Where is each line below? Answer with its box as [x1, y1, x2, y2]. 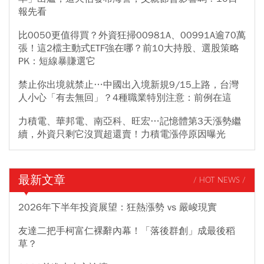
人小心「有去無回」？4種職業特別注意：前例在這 [18, 92, 232, 104]
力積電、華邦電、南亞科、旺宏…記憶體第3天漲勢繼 [18, 115, 241, 128]
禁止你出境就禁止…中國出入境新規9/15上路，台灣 [18, 79, 239, 91]
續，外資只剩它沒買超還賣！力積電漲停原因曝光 [18, 128, 226, 141]
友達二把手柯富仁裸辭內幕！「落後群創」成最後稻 [18, 225, 235, 237]
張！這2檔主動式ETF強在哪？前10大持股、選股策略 [18, 42, 239, 55]
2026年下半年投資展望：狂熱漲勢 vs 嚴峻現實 [18, 202, 217, 214]
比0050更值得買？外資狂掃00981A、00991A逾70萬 [18, 29, 246, 42]
